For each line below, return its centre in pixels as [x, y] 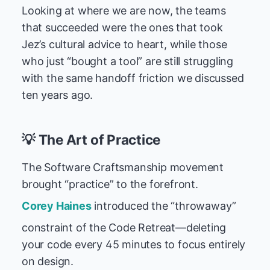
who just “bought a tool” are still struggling [128, 61]
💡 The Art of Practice [91, 140]
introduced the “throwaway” [164, 206]
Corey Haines [57, 206]
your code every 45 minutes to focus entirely [134, 244]
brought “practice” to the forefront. [110, 184]
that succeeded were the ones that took [122, 27]
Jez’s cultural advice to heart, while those [124, 44]
